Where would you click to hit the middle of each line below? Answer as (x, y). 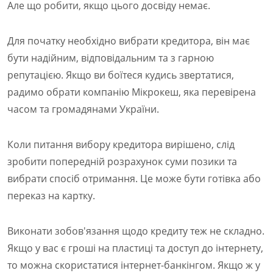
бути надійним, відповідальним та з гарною (111, 58)
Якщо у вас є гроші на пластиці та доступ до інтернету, (135, 248)
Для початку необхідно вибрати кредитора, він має (129, 41)
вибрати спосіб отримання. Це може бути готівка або (134, 179)
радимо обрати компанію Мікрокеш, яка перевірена (132, 92)
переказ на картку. (55, 196)
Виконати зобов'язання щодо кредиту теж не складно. (136, 231)
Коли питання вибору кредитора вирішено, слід (121, 145)
